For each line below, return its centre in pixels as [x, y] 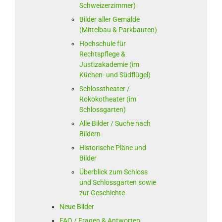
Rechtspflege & [102, 54]
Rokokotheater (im [108, 99]
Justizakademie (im [109, 65]
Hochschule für [102, 44]
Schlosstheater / [104, 89]
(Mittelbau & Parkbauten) [118, 30]
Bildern [90, 134]
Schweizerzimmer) [107, 6]
